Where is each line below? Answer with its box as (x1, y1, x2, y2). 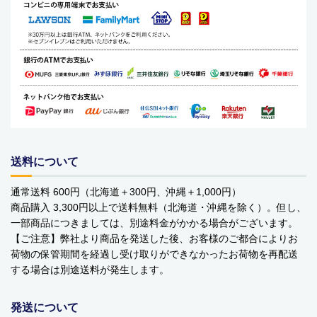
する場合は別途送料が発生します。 (11, 264, 169, 276)
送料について (11, 156, 79, 168)
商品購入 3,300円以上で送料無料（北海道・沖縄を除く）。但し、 (11, 202, 306, 214)
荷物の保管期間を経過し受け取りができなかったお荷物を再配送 (11, 248, 298, 260)
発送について (11, 301, 79, 314)
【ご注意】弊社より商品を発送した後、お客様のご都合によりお (11, 233, 298, 245)
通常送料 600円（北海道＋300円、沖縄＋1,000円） (11, 186, 241, 198)
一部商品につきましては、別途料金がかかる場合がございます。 (11, 217, 298, 229)
